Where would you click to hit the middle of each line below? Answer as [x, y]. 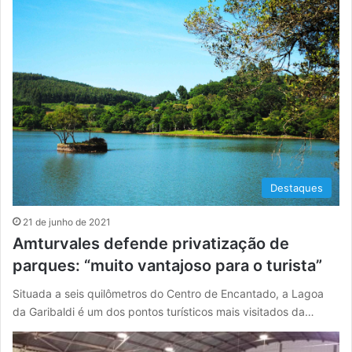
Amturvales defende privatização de [151, 244]
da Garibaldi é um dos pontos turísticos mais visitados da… [163, 312]
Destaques [297, 188]
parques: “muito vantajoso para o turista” [167, 266]
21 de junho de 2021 [67, 222]
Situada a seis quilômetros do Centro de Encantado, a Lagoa [168, 294]
